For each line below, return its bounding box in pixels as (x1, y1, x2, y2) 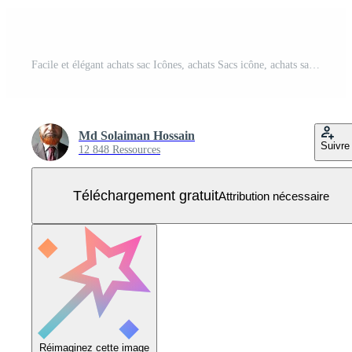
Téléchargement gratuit (73, 187, 218, 203)
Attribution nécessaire (218, 189, 329, 203)
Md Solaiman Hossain (79, 129, 195, 143)
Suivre (321, 140, 350, 152)
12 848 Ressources (79, 144, 160, 156)
